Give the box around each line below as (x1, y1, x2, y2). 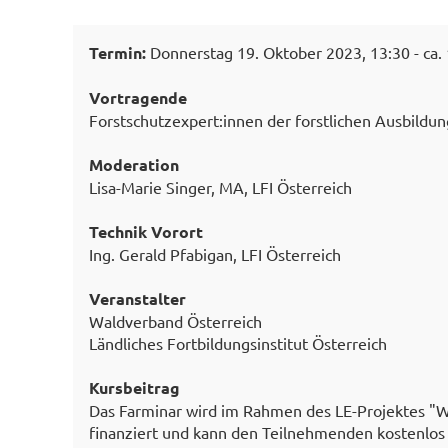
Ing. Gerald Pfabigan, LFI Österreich (88, 243, 341, 264)
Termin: (88, 41, 150, 63)
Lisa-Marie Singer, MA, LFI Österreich (88, 176, 352, 197)
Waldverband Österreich (88, 310, 262, 331)
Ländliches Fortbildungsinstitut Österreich (88, 332, 387, 353)
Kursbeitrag (88, 376, 180, 398)
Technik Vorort (88, 220, 203, 242)
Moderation (88, 153, 179, 175)
